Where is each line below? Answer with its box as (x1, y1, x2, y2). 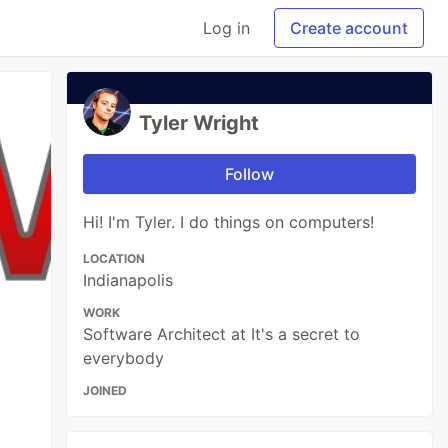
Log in (203, 18, 250, 38)
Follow (225, 164, 275, 184)
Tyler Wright (139, 111, 260, 135)
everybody (83, 348, 165, 368)
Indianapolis (83, 270, 174, 290)
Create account (290, 18, 408, 38)
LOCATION (83, 251, 146, 266)
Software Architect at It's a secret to (83, 324, 361, 344)
